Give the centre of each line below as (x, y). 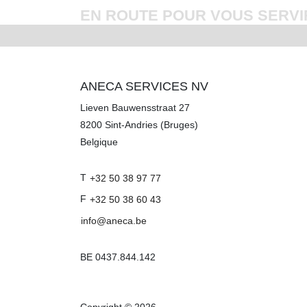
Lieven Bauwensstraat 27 (135, 107)
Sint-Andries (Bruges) (151, 124)
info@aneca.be (114, 220)
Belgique (99, 142)
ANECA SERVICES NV (144, 86)
